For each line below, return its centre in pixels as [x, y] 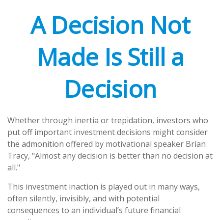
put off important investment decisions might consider [108, 132]
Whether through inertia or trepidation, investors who [108, 120]
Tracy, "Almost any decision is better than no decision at [110, 156]
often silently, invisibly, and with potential [83, 198]
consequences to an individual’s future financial [94, 210]
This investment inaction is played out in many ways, [104, 187]
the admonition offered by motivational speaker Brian [107, 144]
